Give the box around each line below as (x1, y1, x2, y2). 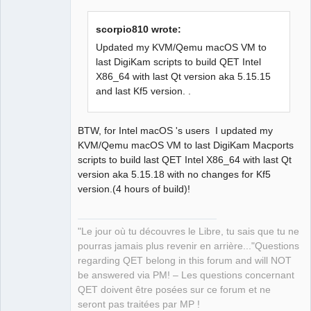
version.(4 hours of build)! (78, 183, 190, 194)
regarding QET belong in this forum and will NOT (78, 255, 292, 267)
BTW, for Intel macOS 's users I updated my (78, 124, 273, 136)
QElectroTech (8, 57, 58, 67)
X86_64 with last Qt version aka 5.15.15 (96, 70, 271, 82)
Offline (18, 111, 45, 122)
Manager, (8, 76, 43, 87)
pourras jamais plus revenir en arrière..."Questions (78, 241, 299, 252)
